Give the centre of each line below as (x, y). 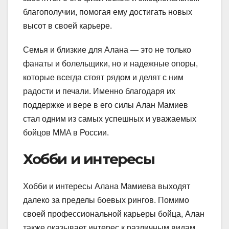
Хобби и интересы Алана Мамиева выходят (107, 186)
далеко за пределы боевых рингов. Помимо (106, 200)
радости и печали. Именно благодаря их (99, 91)
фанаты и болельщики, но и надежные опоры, (110, 63)
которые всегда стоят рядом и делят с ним (103, 77)
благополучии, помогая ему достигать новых (108, 12)
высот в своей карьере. (67, 26)
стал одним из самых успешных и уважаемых (110, 119)
